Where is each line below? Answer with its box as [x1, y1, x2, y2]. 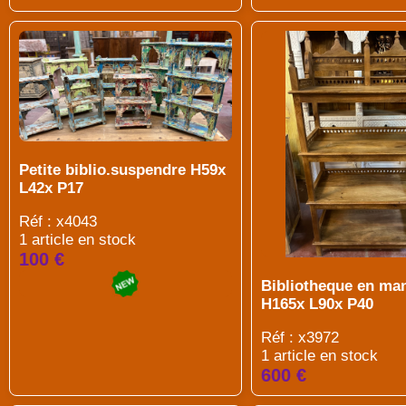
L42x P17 [19, 179, 83, 198]
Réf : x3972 [260, 329, 339, 346]
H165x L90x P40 [260, 295, 373, 313]
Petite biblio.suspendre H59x [19, 161, 226, 179]
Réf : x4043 [19, 213, 97, 231]
